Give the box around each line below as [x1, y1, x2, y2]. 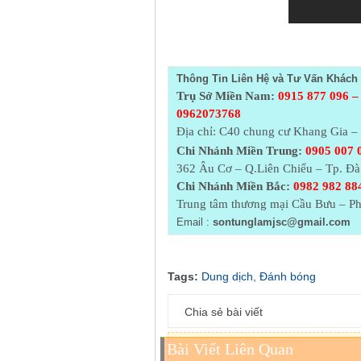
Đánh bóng [259, 270, 316, 284]
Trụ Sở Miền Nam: [176, 89, 275, 103]
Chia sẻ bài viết [185, 305, 263, 319]
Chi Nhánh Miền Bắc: [176, 180, 290, 193]
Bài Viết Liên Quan [167, 340, 293, 359]
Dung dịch [201, 270, 253, 284]
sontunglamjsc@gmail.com [212, 216, 351, 229]
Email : [176, 216, 210, 229]
